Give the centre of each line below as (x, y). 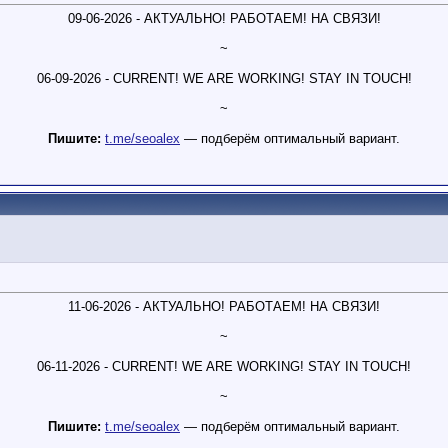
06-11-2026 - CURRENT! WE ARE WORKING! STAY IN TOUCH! (224, 367)
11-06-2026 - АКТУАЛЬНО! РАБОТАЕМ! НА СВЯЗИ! (224, 307)
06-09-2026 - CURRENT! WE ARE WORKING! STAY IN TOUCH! (224, 79)
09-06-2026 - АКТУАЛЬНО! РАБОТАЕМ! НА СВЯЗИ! (224, 19)
